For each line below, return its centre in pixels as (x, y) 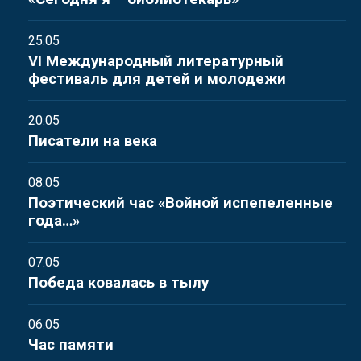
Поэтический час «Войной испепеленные (180, 203)
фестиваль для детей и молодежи (157, 79)
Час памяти (71, 345)
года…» (54, 221)
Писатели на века (93, 141)
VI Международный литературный (156, 61)
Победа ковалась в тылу (118, 283)
